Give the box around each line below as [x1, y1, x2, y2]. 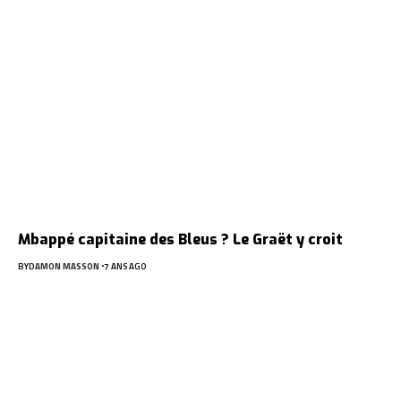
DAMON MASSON [29, 259, 99, 273]
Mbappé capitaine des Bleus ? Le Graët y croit [18, 229, 343, 249]
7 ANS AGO [103, 259, 146, 273]
